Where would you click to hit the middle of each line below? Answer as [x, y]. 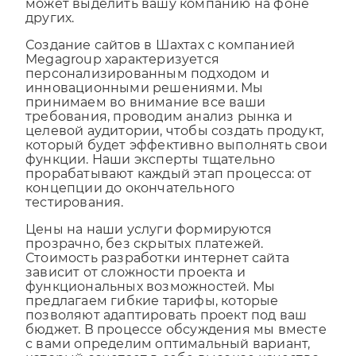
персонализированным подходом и [148, 88]
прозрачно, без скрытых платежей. [145, 258]
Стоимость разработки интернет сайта [158, 273]
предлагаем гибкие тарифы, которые [152, 315]
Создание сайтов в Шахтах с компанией [161, 60]
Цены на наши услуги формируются [149, 244]
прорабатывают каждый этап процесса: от [169, 188]
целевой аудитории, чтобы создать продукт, [175, 145]
